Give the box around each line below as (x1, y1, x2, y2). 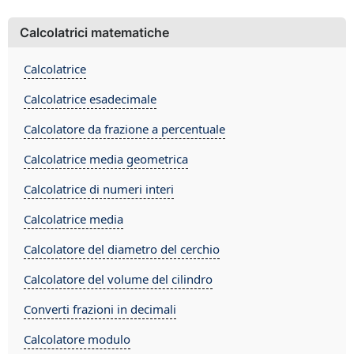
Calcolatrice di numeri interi (24, 181, 174, 197)
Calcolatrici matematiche (20, 24, 169, 40)
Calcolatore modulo (24, 331, 130, 347)
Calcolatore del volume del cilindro (24, 271, 213, 287)
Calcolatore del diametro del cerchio (24, 241, 220, 257)
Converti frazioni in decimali (24, 301, 176, 317)
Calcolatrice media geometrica (24, 151, 188, 167)
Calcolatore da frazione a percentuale (24, 121, 225, 137)
